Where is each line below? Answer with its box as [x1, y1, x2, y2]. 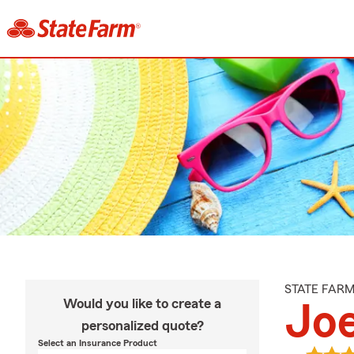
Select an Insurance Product [38, 338, 157, 348]
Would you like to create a [63, 296, 221, 311]
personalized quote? [81, 318, 204, 333]
